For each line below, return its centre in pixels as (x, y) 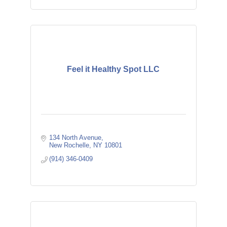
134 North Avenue (75, 138)
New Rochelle (69, 145)
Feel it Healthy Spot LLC (113, 69)
